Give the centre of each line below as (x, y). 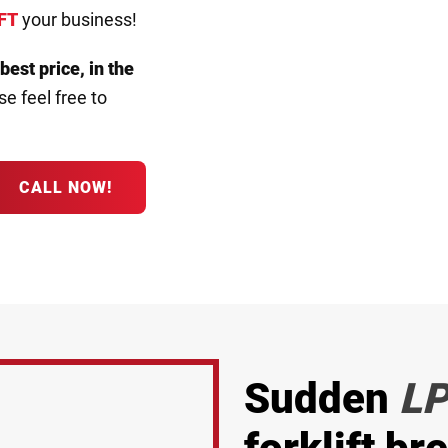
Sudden (321, 398)
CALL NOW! (65, 187)
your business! (77, 19)
